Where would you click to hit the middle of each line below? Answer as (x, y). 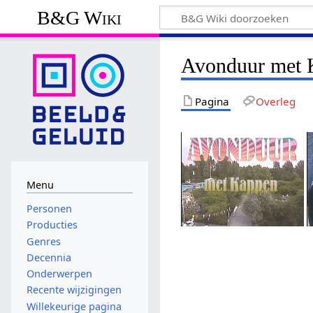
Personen (49, 209)
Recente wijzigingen (74, 290)
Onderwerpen (59, 274)
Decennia (49, 257)
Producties (52, 225)
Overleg (275, 101)
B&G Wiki (80, 17)
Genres (43, 241)
